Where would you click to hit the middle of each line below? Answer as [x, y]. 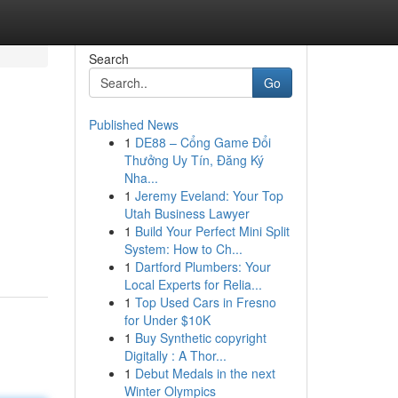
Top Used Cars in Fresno [205, 302]
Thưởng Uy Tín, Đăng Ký [194, 160]
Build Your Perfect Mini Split [212, 231]
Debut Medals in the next [205, 373]
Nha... [141, 178]
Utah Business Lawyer [187, 213]
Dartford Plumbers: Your [203, 267]
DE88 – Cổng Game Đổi [203, 142]
